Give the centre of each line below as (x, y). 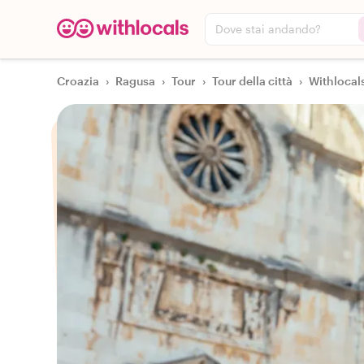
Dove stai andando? (268, 29)
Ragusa (135, 81)
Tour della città (252, 81)
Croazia (78, 81)
